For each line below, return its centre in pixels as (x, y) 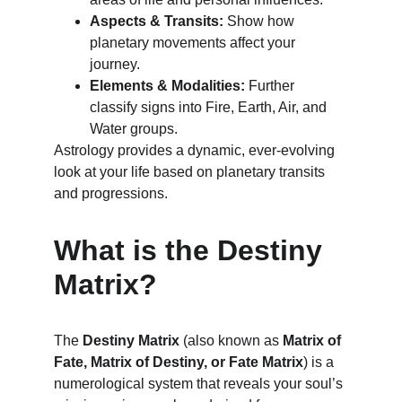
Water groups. (134, 129)
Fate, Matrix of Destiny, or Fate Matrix (179, 362)
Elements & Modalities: (167, 86)
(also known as (231, 341)
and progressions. (111, 193)
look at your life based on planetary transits (191, 172)
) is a (320, 362)
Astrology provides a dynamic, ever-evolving (196, 150)
